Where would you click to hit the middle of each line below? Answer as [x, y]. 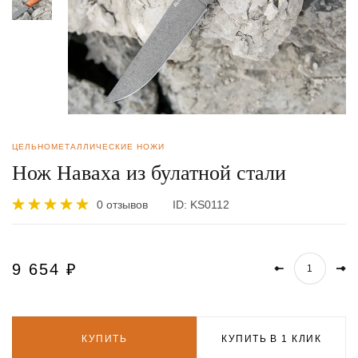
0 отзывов [122, 204]
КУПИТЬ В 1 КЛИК [271, 339]
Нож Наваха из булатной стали [149, 173]
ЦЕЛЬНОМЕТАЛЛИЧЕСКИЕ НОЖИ [88, 147]
